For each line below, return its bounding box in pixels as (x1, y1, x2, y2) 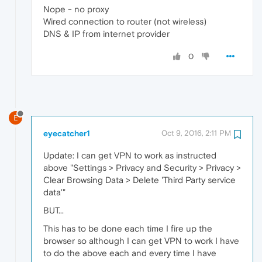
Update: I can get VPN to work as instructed (43, 150, 216, 160)
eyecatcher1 (43, 128, 90, 138)
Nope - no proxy (43, 4, 109, 14)
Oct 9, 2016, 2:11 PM (161, 128, 231, 137)
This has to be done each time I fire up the (43, 223, 212, 233)
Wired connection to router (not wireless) (43, 16, 206, 26)
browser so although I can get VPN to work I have (43, 235, 239, 246)
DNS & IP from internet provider (43, 28, 170, 39)
